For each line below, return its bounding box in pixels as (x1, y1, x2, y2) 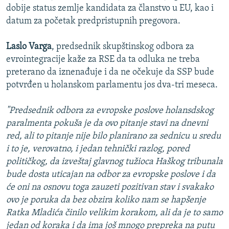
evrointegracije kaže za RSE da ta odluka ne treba (6, 55, 200, 65)
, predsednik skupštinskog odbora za (52, 42, 194, 52)
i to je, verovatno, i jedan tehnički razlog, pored (6, 144, 190, 154)
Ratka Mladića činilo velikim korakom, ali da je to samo (6, 208, 223, 218)
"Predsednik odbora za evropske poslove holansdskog (6, 106, 214, 116)
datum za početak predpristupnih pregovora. (6, 16, 180, 27)
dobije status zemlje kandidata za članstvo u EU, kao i (6, 4, 214, 14)
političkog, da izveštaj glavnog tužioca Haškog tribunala (6, 157, 223, 167)
